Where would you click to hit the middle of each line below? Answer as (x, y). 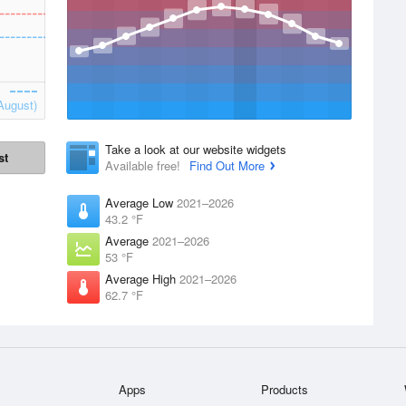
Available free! (145, 165)
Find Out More (227, 165)
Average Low (141, 203)
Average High (142, 279)
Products (285, 389)
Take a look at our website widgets (196, 149)
